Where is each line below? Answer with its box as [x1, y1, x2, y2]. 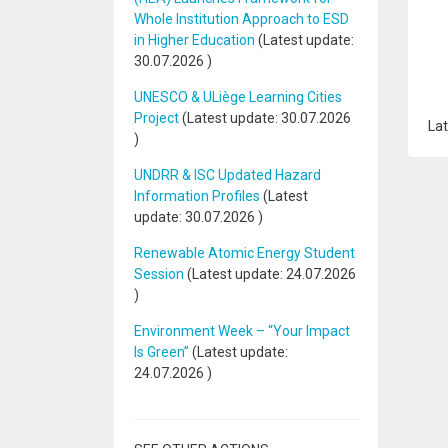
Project [134, 110, 179, 126]
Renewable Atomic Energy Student [134, 245, 355, 261]
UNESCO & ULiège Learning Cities [134, 89, 342, 105]
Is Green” [134, 344, 189, 360]
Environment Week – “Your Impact [134, 323, 350, 339]
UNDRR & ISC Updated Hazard [134, 167, 321, 183]
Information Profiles [134, 188, 263, 204]
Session [134, 266, 184, 282]
